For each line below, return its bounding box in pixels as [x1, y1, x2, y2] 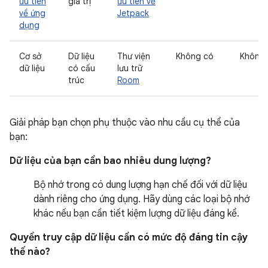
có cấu [68, 63, 95, 74]
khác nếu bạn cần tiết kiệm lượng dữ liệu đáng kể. [33, 208, 239, 220]
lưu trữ [117, 63, 142, 74]
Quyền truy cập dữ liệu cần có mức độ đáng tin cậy [10, 232, 248, 243]
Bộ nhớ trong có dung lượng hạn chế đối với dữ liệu [33, 179, 247, 191]
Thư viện [117, 51, 150, 62]
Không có [176, 51, 214, 62]
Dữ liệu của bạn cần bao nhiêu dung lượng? [10, 155, 211, 167]
